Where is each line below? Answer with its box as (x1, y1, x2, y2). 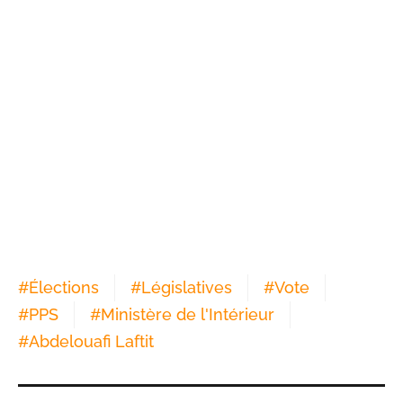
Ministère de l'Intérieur (101, 305, 274, 325)
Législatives (141, 278, 232, 298)
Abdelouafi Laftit (29, 332, 154, 352)
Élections (29, 278, 99, 298)
